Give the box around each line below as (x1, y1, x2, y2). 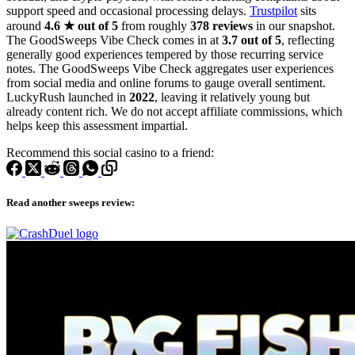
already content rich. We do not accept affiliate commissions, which (6, 104, 342, 118)
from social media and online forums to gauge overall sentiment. (6, 75, 326, 90)
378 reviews (190, 18, 256, 32)
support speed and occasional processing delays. (6, 3, 250, 17)
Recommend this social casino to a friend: (6, 145, 214, 159)
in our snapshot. (256, 18, 335, 32)
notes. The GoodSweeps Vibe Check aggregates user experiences (6, 61, 334, 75)
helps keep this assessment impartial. (6, 118, 188, 132)
